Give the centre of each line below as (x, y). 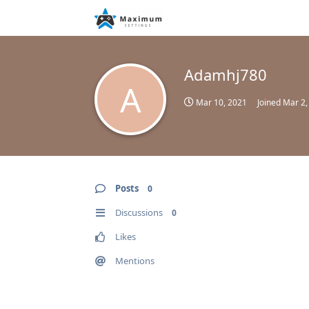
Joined (270, 102)
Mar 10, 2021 (221, 102)
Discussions (139, 212)
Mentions (135, 261)
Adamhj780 (226, 74)
